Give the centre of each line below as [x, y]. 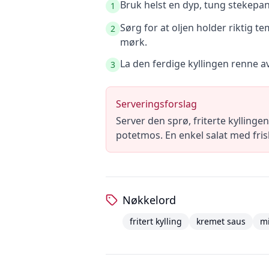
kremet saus [221, 221]
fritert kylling [156, 221]
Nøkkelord [149, 200]
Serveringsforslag [156, 104]
